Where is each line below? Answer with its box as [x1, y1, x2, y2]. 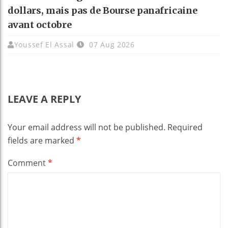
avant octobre [8, 18, 72, 31]
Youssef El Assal [14, 39, 74, 49]
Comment [8, 157, 48, 168]
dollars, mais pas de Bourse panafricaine [8, 4, 197, 16]
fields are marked [8, 134, 76, 146]
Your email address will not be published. [8, 121, 165, 133]
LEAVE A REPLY [8, 92, 81, 106]
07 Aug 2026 [87, 39, 135, 49]
